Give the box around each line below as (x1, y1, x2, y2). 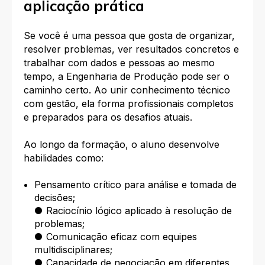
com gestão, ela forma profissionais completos (24, 98, 234, 110)
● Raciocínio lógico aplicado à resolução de (34, 205, 232, 217)
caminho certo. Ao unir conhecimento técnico (24, 84, 230, 96)
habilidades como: (24, 151, 104, 164)
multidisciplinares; (34, 244, 112, 256)
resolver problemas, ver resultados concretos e (24, 43, 239, 56)
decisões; (34, 192, 75, 204)
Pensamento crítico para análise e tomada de (34, 179, 237, 191)
